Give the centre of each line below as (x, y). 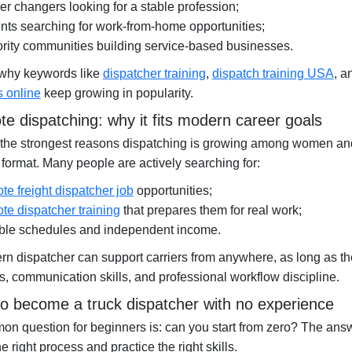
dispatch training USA (273, 73)
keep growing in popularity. (117, 93)
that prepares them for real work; (211, 210)
